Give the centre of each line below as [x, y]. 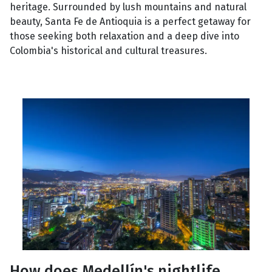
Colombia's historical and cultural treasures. [110, 51]
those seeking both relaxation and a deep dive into [124, 36]
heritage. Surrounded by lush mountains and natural [128, 7]
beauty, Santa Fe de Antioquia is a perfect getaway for [130, 22]
